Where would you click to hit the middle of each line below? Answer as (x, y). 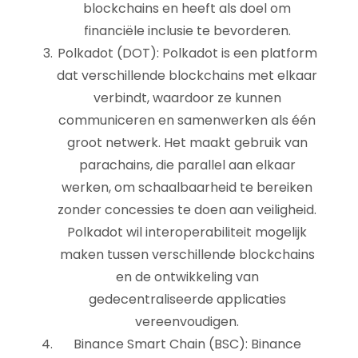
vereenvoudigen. (187, 322)
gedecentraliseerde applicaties (187, 299)
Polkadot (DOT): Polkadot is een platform (187, 53)
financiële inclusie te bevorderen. (187, 31)
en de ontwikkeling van (187, 277)
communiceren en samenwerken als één (187, 120)
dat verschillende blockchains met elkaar (187, 76)
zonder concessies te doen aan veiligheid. (187, 210)
